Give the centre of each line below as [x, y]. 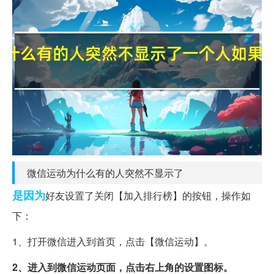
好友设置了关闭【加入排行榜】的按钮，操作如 [148, 195]
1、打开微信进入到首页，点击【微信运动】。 [113, 241]
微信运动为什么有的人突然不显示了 [105, 172]
